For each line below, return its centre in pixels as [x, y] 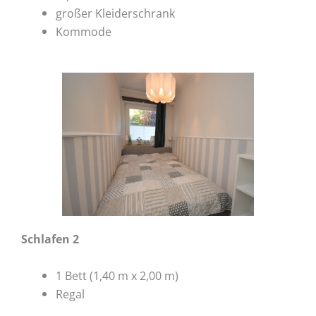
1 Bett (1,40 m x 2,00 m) [117, 276]
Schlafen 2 [50, 239]
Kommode [84, 31]
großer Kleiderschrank [116, 13]
